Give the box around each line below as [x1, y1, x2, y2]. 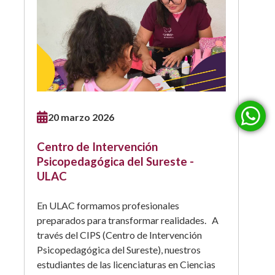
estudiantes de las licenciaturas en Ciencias [37, 258, 215, 270]
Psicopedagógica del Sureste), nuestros [37, 243, 201, 255]
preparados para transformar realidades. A [37, 214, 219, 226]
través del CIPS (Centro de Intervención [37, 228, 202, 241]
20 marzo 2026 [48, 110, 114, 123]
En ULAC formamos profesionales [37, 199, 179, 211]
